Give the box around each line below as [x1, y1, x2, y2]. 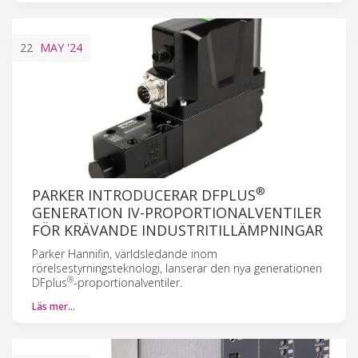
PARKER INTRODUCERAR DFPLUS [32, 185, 256, 205]
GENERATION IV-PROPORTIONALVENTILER [32, 202, 321, 222]
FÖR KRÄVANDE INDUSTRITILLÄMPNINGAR [32, 220, 323, 240]
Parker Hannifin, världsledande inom [32, 245, 217, 261]
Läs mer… [32, 299, 75, 313]
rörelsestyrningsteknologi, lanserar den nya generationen [32, 260, 322, 276]
